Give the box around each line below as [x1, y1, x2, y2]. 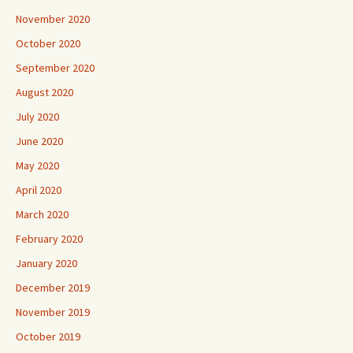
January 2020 [16, 236, 77, 251]
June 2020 [16, 114, 63, 129]
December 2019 [16, 261, 90, 276]
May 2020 [16, 139, 59, 154]
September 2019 [16, 334, 95, 349]
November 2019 [16, 285, 90, 300]
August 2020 [16, 65, 73, 80]
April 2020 [16, 163, 61, 178]
